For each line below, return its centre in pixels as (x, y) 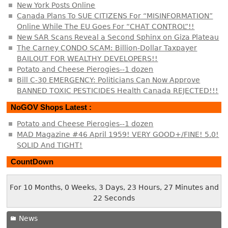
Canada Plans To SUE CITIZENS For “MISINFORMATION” (115, 16)
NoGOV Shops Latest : (51, 107)
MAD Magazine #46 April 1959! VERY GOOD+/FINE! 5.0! (118, 134)
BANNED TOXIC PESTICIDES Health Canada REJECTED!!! (118, 90)
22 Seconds (114, 198)
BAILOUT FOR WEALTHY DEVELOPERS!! (88, 58)
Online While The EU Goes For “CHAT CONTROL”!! (106, 26)
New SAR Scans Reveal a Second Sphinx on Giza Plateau (118, 37)
